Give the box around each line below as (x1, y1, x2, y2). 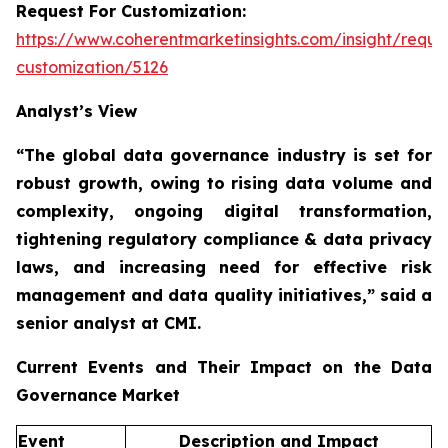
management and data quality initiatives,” (16, 285, 380, 306)
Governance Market (16, 385, 180, 406)
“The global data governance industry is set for (16, 145, 432, 166)
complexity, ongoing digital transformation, (16, 201, 432, 222)
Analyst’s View (16, 101, 137, 122)
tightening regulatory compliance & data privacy (16, 229, 432, 250)
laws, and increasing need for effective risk (16, 257, 432, 278)
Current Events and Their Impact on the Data (16, 357, 432, 378)
